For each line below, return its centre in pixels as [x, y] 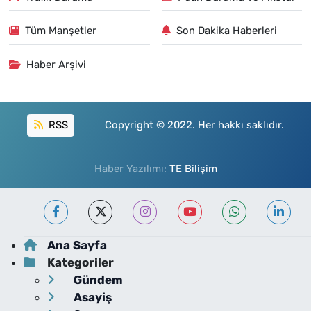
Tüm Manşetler [61, 31]
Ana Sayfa [77, 245]
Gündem [96, 279]
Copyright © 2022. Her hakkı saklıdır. [194, 125]
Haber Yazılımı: [132, 168]
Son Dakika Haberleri [227, 31]
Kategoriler [80, 262]
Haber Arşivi [57, 64]
